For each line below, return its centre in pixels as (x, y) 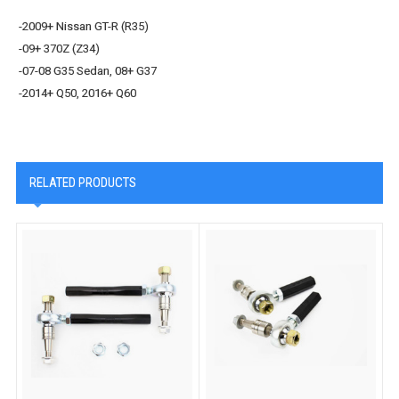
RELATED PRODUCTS (82, 183)
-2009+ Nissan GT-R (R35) (84, 27)
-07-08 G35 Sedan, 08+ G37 (88, 71)
